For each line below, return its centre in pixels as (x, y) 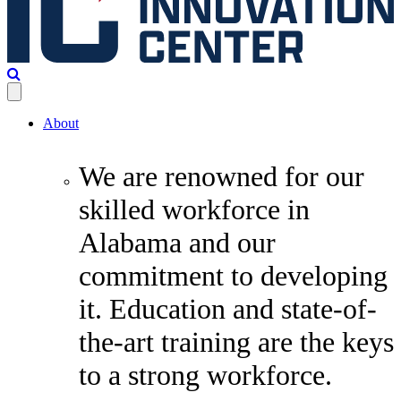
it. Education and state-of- (228, 308)
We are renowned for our (222, 176)
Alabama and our (177, 242)
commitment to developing (233, 275)
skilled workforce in (194, 209)
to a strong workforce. (205, 375)
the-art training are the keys (236, 341)
